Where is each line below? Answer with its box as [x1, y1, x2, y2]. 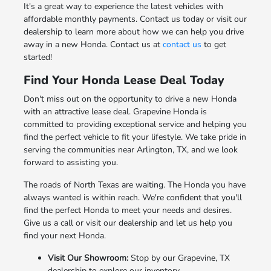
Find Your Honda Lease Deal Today [23, 71, 224, 88]
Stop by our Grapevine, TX [128, 252, 230, 264]
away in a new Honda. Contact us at [23, 38, 163, 50]
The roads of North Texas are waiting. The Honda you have [23, 178, 246, 191]
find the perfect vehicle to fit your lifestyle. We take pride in [23, 131, 246, 143]
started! [23, 51, 52, 63]
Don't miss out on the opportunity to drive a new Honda [23, 93, 237, 105]
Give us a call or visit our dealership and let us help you [23, 217, 232, 229]
